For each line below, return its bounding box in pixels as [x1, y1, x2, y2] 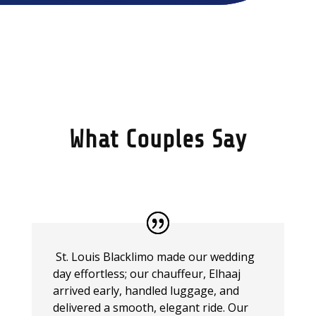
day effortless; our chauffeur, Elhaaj [52, 265, 241, 281]
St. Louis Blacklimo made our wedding [52, 248, 255, 265]
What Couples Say [68, 125, 247, 153]
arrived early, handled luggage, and [52, 282, 239, 298]
